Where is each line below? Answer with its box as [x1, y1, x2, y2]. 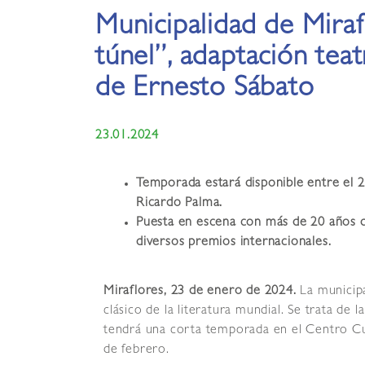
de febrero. [103, 344, 169, 358]
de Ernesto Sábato [95, 76, 314, 105]
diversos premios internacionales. [136, 236, 332, 250]
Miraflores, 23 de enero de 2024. [103, 285, 301, 299]
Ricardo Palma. [136, 197, 223, 211]
